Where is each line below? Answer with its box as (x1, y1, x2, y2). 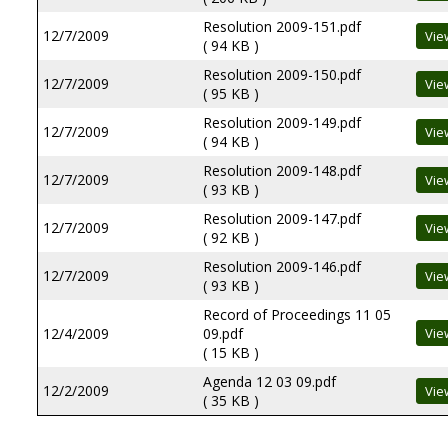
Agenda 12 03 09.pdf (203, 372, 336, 391)
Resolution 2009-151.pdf (203, 17, 361, 36)
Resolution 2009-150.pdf (203, 65, 361, 84)
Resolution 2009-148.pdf (203, 161, 361, 180)
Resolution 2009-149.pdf (203, 113, 361, 132)
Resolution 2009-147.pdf (203, 209, 361, 228)
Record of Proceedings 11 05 (203, 305, 391, 324)
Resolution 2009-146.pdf (203, 257, 361, 276)
